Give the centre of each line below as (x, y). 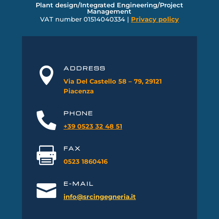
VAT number (61, 19)
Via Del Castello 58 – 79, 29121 (112, 81)
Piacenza (78, 91)
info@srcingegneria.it (99, 197)
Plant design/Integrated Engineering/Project (109, 5)
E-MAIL (78, 184)
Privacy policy (155, 19)
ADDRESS (84, 68)
